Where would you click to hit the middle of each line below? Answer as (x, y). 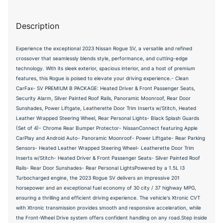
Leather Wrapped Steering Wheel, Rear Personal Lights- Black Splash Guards (108, 118)
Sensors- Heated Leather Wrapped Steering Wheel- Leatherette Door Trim (105, 148)
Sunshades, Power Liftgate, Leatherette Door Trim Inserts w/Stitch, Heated (106, 108)
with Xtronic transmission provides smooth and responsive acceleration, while (109, 208)
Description (38, 26)
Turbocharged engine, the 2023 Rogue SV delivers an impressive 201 (98, 178)
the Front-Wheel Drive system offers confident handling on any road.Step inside (111, 218)
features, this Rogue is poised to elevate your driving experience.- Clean (102, 78)
